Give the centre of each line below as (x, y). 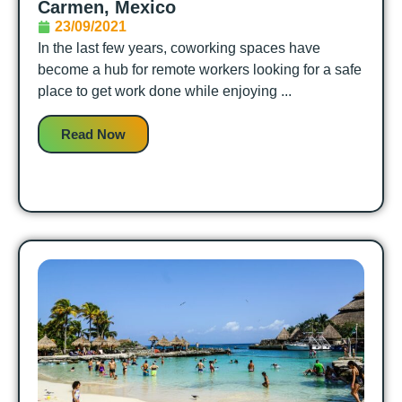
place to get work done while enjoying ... (165, 91)
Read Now (93, 135)
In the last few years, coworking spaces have (179, 48)
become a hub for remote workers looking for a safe (200, 69)
